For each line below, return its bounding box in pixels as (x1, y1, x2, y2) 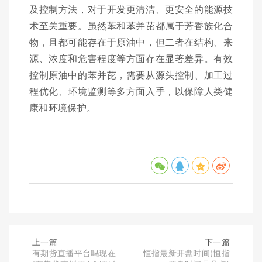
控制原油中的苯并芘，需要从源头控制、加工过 (29, 68, 233, 82)
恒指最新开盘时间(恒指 (143, 247, 230, 259)
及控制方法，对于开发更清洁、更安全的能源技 (29, 2, 233, 16)
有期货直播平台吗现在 (32, 247, 116, 259)
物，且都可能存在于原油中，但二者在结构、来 (29, 35, 233, 49)
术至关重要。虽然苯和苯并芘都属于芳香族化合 (29, 19, 233, 33)
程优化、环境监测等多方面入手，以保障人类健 (29, 84, 233, 98)
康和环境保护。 (29, 101, 96, 115)
